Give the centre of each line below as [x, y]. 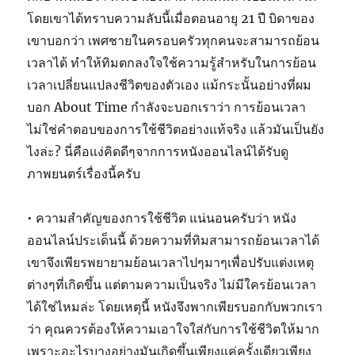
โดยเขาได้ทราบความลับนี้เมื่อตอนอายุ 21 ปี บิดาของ [171, 18]
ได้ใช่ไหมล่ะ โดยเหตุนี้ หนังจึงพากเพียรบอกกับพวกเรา [175, 306]
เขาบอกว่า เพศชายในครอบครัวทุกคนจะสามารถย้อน [174, 40]
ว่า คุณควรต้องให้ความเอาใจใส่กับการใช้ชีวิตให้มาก [174, 328]
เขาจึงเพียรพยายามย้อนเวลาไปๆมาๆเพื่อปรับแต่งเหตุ [171, 262]
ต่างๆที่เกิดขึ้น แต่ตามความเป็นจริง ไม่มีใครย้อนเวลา [172, 284]
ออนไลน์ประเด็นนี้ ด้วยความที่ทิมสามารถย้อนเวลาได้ [174, 240]
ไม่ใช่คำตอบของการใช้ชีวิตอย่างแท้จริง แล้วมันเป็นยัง [176, 129]
